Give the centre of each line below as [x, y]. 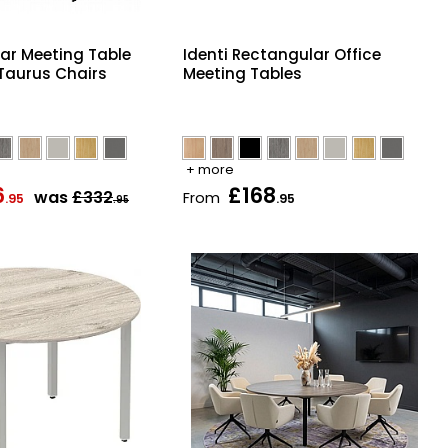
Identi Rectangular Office [281, 54]
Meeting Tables [242, 73]
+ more [209, 169]
